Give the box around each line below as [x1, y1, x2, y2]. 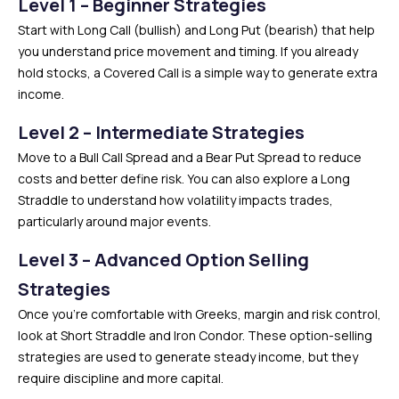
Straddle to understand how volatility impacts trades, [18, 191, 333, 208]
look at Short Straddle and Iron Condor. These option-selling [18, 326, 372, 344]
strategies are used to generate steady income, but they [18, 347, 358, 365]
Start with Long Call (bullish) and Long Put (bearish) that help [18, 20, 375, 38]
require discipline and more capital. [18, 369, 224, 387]
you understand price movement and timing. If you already [18, 42, 358, 60]
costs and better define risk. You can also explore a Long [18, 169, 350, 187]
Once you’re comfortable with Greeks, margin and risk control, [18, 305, 381, 322]
